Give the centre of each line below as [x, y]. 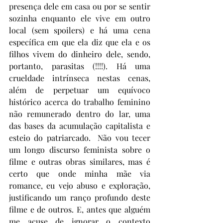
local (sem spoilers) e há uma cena [80, 30]
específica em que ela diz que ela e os [80, 42]
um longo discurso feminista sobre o [80, 150]
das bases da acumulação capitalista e [80, 126]
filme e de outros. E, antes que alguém [80, 209]
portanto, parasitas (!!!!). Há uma [80, 66]
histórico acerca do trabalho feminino [80, 102]
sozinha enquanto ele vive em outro [80, 18]
